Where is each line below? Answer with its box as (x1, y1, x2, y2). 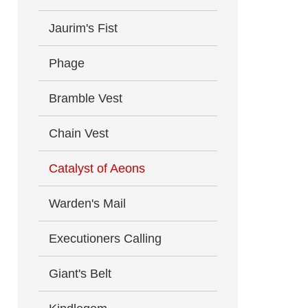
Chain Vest (49, 126, 109, 140)
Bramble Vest (49, 91, 122, 105)
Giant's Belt (49, 267, 111, 280)
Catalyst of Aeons (49, 162, 145, 175)
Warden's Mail (49, 197, 126, 210)
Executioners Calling (49, 232, 162, 245)
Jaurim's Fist (49, 21, 118, 35)
